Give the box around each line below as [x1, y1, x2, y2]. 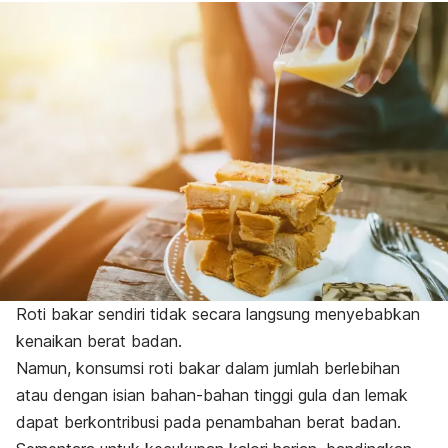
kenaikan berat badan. [16, 331, 182, 352]
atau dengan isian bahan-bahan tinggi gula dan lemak [16, 385, 408, 406]
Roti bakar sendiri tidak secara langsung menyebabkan [16, 304, 420, 325]
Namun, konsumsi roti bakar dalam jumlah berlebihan [16, 358, 400, 379]
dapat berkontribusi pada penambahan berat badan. [16, 412, 406, 433]
